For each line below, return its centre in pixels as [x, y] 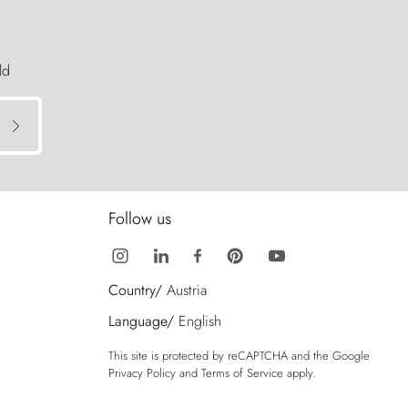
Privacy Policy [142, 373]
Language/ [141, 321]
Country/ [135, 291]
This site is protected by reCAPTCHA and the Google [239, 356]
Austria [187, 291]
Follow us [140, 219]
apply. [300, 373]
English [200, 321]
